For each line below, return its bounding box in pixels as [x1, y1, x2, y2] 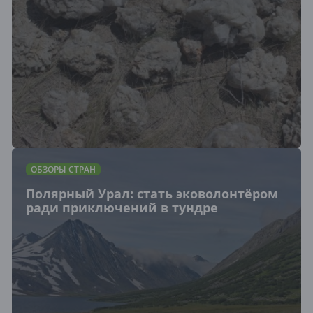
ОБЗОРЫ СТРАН [31, 163, 96, 175]
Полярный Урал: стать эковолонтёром [26, 185, 278, 202]
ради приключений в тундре [26, 199, 218, 216]
